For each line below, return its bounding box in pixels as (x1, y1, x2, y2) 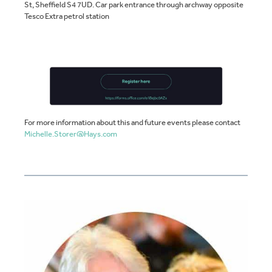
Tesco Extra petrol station (24, 10, 109, 21)
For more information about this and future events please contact (24, 117, 240, 128)
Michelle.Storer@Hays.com (24, 129, 117, 140)
